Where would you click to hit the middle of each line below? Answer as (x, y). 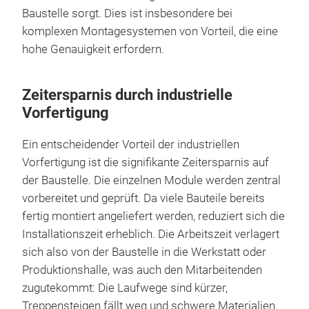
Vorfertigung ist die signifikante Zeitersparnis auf (146, 162)
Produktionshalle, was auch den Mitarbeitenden (142, 270)
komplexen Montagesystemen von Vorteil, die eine (150, 31)
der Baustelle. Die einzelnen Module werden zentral (151, 180)
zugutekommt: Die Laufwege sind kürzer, (125, 288)
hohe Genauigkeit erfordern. (93, 49)
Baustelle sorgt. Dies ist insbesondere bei (127, 13)
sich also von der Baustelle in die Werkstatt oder (144, 252)
